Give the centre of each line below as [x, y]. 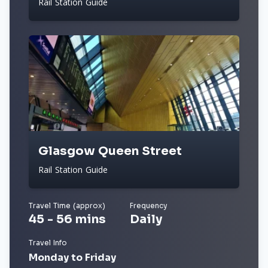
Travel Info [48, 243]
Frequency [149, 205]
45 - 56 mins [67, 219]
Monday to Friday [72, 258]
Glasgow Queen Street [110, 151]
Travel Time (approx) [67, 205]
